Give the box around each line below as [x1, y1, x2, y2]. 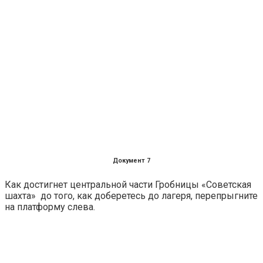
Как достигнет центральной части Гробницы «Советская [5, 179, 251, 191]
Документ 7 [113, 157, 150, 165]
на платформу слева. [5, 201, 95, 213]
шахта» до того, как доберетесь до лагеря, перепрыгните [5, 190, 258, 202]
